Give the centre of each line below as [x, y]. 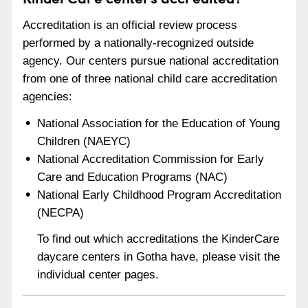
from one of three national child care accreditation [150, 78]
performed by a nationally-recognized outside [138, 43]
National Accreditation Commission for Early [151, 159]
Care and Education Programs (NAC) [133, 177]
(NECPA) [61, 212]
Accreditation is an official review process [130, 25]
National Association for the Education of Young [159, 123]
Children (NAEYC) [84, 141]
